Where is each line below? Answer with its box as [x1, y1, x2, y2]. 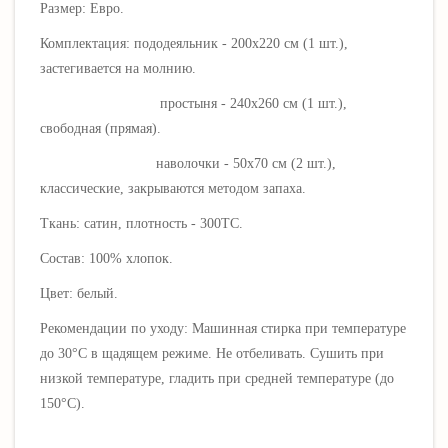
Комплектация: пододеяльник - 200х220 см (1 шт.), [40, 36, 348, 51]
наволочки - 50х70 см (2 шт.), [40, 156, 336, 171]
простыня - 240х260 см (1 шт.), [40, 96, 347, 111]
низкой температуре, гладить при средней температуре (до [40, 371, 394, 386]
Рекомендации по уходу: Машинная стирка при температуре [40, 321, 406, 336]
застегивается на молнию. [40, 61, 196, 76]
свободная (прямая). [40, 121, 161, 136]
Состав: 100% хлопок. [40, 251, 173, 266]
